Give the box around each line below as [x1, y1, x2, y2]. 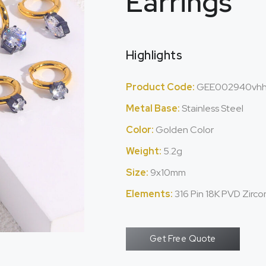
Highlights [126, 47, 182, 63]
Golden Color [156, 123, 214, 136]
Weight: [126, 145, 163, 157]
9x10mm [150, 166, 186, 179]
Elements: [126, 188, 175, 200]
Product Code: [126, 81, 197, 93]
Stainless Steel [182, 102, 243, 115]
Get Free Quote [150, 233, 216, 245]
